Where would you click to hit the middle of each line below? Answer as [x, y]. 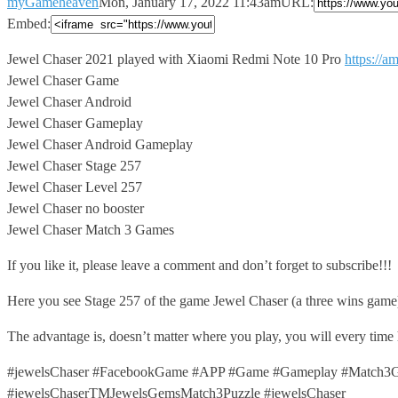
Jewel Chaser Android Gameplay [100, 144]
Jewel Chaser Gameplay [75, 123]
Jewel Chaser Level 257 [75, 187]
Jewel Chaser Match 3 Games [91, 229]
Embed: [29, 23]
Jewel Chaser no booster [76, 208]
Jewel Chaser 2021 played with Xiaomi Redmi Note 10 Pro [176, 59]
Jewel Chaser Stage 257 [74, 165]
